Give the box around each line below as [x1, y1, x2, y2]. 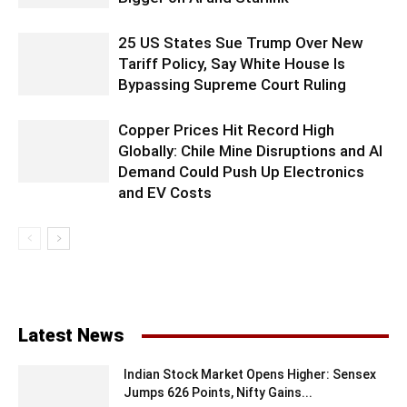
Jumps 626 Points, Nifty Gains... [124, 385, 313, 400]
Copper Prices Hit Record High [118, 121, 334, 139]
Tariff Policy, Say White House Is [118, 55, 345, 73]
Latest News [18, 324, 124, 346]
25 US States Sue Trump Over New [118, 34, 363, 52]
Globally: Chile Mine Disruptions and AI [118, 142, 382, 160]
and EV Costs [118, 184, 212, 202]
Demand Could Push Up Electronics [118, 163, 364, 181]
